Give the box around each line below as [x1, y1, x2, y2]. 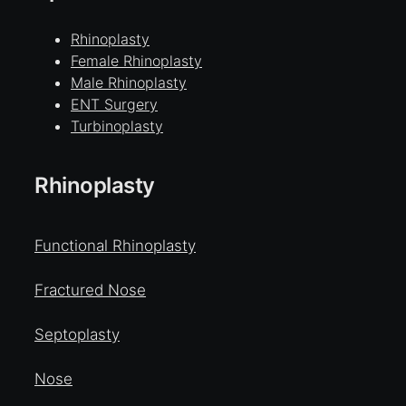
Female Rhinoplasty [71, 51, 202, 70]
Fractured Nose [34, 280, 146, 299]
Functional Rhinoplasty [34, 236, 196, 255]
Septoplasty [34, 324, 120, 343]
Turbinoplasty [71, 116, 163, 135]
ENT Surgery [71, 94, 158, 113]
